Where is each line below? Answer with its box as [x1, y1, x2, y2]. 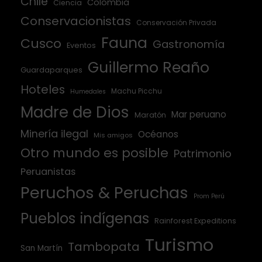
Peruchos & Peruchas [20, 181, 188, 205]
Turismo [145, 233, 213, 257]
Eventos [67, 40, 96, 51]
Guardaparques [20, 65, 82, 75]
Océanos [138, 128, 178, 141]
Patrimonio [174, 146, 232, 161]
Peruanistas [20, 165, 75, 179]
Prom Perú [194, 192, 225, 201]
